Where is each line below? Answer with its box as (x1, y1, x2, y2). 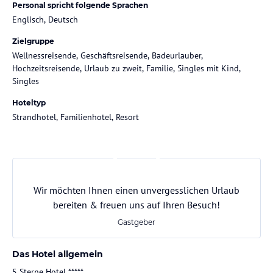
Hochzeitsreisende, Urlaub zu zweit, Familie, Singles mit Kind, (12, 62, 241, 74)
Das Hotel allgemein (12, 248, 103, 260)
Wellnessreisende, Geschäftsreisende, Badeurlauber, (12, 49, 203, 61)
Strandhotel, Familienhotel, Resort (12, 111, 139, 122)
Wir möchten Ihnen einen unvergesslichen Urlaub (34, 183, 239, 196)
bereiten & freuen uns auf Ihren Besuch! (53, 198, 220, 211)
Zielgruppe (12, 36, 54, 46)
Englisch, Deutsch (12, 13, 78, 25)
